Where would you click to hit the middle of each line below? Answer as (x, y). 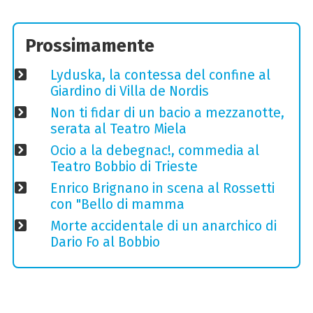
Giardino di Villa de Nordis (129, 91)
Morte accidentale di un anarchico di (163, 226)
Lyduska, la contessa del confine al (160, 75)
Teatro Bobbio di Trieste (124, 166)
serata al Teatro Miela (118, 129)
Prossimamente (90, 46)
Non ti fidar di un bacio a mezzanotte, (167, 112)
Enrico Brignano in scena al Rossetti (162, 188)
